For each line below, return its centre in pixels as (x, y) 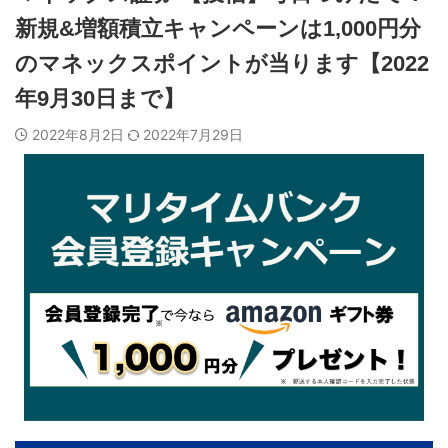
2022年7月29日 (193, 134)
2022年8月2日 (80, 134)
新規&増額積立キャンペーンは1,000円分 (218, 28)
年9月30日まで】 (100, 98)
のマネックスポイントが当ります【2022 (222, 63)
